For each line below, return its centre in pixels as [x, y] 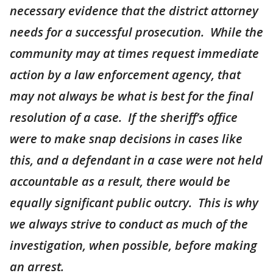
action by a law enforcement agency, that [125, 74]
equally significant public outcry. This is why [134, 202]
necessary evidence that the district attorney [134, 10]
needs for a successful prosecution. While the [136, 32]
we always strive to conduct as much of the [129, 224]
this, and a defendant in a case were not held [136, 160]
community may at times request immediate [134, 53]
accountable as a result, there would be [120, 181]
